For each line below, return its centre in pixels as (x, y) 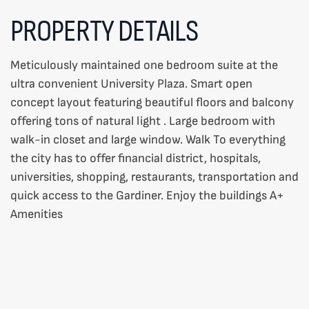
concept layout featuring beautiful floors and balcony (152, 102)
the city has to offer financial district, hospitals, (136, 158)
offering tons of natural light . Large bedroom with (143, 121)
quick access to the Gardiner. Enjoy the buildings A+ (147, 195)
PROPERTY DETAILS (104, 30)
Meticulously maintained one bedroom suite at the (144, 65)
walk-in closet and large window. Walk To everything (148, 139)
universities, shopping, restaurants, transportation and (154, 177)
